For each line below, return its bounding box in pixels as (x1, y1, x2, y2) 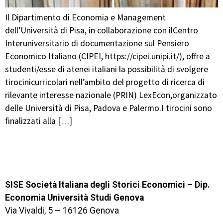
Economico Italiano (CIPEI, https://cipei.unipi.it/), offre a (5, 51, 210, 62)
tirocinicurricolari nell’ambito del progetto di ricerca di (5, 77, 205, 88)
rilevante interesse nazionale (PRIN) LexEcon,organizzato (5, 90, 217, 101)
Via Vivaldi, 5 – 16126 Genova (5, 205, 119, 216)
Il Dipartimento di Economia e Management (5, 12, 166, 23)
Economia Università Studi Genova (5, 192, 144, 203)
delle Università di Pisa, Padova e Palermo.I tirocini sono (5, 103, 212, 113)
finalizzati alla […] (5, 115, 72, 126)
